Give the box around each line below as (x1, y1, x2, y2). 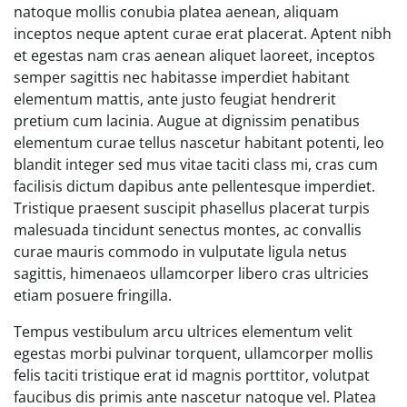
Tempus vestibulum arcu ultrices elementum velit (14, 321, 352, 342)
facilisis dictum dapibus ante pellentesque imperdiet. (14, 175, 375, 196)
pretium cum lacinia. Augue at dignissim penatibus (14, 110, 360, 131)
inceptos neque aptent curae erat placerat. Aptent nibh (14, 23, 392, 44)
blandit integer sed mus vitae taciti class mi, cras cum (14, 154, 378, 174)
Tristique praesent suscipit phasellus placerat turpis (14, 197, 370, 218)
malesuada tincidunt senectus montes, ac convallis (14, 219, 362, 240)
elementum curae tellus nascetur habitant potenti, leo (14, 132, 384, 153)
